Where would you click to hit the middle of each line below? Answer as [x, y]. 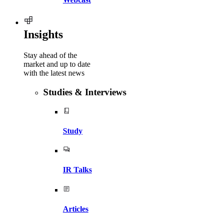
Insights [43, 35]
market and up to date [57, 64]
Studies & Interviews [85, 92]
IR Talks [77, 170]
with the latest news [54, 73]
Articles [76, 209]
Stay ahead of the [50, 55]
